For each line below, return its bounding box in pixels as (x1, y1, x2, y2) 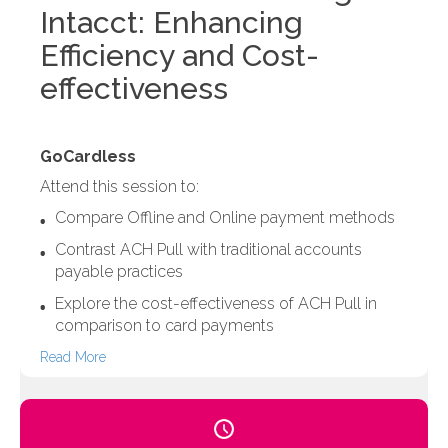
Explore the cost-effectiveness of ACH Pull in (55, 294, 377, 314)
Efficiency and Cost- (40, 38, 319, 74)
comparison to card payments (55, 316, 274, 336)
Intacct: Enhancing (40, 5, 303, 41)
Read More (40, 349, 106, 366)
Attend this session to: (40, 177, 199, 197)
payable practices (55, 262, 183, 282)
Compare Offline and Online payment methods (55, 208, 395, 228)
